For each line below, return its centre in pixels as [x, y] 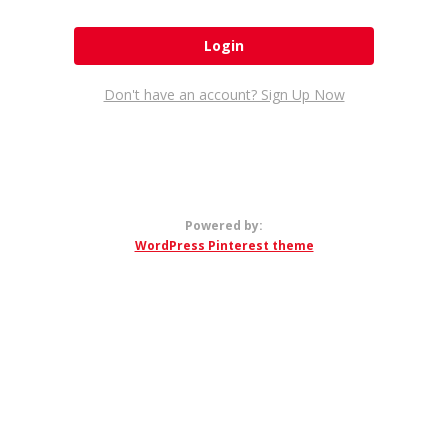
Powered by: [224, 225]
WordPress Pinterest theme [224, 245]
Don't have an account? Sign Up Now [224, 94]
